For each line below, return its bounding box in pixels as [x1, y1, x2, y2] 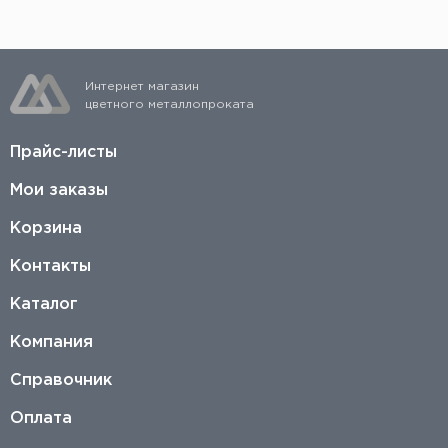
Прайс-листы [10, 144, 117, 160]
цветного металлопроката [85, 98, 254, 110]
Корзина [10, 220, 82, 236]
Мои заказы [10, 182, 108, 198]
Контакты [10, 258, 91, 274]
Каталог [10, 296, 78, 312]
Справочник [10, 372, 112, 388]
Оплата [10, 410, 72, 426]
